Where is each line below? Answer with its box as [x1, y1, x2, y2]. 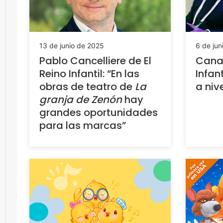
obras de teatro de [39, 79, 135, 94]
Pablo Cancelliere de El [39, 53, 151, 68]
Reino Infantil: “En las [39, 66, 139, 81]
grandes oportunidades [39, 105, 158, 119]
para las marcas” [39, 118, 126, 132]
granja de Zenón [39, 92, 122, 107]
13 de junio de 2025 [39, 41, 104, 50]
